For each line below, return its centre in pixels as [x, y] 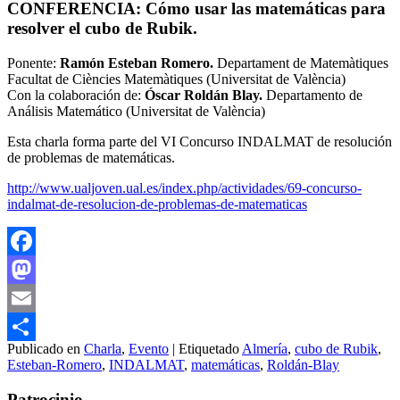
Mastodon [35, 297]
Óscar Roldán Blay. [204, 95]
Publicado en [44, 348]
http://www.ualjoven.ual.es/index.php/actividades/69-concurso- [184, 187]
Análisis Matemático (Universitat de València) [136, 111]
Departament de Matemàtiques [301, 62]
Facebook [35, 269]
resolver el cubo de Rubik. [102, 29]
